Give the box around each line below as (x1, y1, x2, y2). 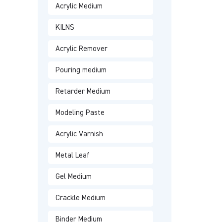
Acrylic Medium (55, 2, 103, 10)
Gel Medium (55, 173, 92, 180)
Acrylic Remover (55, 45, 108, 53)
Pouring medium (55, 66, 107, 74)
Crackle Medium (55, 194, 106, 202)
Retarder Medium (55, 88, 111, 95)
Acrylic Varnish (55, 130, 103, 138)
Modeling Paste (55, 109, 105, 116)
